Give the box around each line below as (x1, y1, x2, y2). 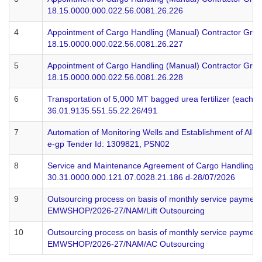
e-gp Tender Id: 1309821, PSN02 (47, 139, 170, 149)
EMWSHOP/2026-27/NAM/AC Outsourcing (47, 239, 205, 249)
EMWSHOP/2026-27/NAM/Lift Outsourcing (47, 206, 205, 215)
